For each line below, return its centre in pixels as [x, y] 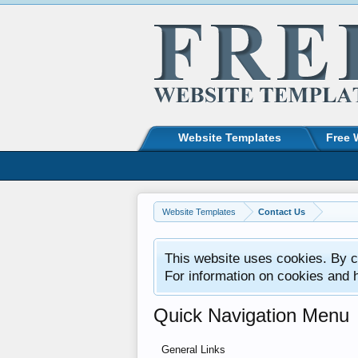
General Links [193, 350]
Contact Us [282, 212]
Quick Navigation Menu [251, 315]
